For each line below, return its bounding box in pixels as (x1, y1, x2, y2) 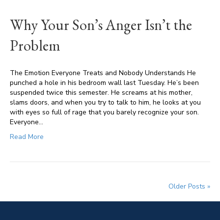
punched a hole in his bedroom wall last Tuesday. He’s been (10, 78, 199, 87)
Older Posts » (168, 182, 210, 191)
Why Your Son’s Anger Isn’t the (10, 15, 192, 34)
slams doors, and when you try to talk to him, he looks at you (10, 98, 201, 107)
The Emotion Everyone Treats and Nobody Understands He (10, 68, 196, 78)
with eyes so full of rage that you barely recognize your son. (10, 108, 199, 117)
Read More (10, 132, 44, 141)
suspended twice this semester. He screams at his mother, (10, 88, 192, 97)
